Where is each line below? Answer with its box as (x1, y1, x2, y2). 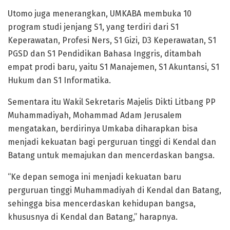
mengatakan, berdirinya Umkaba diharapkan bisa (8, 123, 198, 133)
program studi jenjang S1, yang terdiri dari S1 (8, 22, 179, 32)
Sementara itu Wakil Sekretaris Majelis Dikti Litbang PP (8, 97, 216, 107)
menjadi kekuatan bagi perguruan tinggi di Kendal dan (8, 137, 216, 147)
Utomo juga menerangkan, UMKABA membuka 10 (8, 8, 191, 18)
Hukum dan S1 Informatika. (8, 75, 111, 85)
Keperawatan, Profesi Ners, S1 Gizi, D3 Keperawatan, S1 (8, 35, 216, 45)
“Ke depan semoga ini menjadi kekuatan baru (8, 171, 181, 182)
